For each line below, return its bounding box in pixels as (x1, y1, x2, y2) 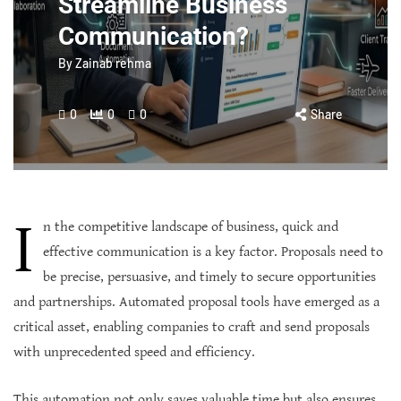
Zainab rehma (75, 55, 151, 71)
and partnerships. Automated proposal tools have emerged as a (13, 293, 380, 311)
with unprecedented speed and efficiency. (13, 343, 255, 361)
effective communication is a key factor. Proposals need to (43, 243, 383, 260)
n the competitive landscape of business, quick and (43, 218, 338, 235)
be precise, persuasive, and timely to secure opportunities (43, 268, 376, 286)
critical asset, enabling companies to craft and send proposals (13, 318, 370, 336)
